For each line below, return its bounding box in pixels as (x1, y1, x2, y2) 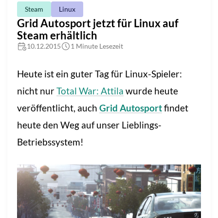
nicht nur (17, 85, 56, 97)
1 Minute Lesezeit (71, 42, 123, 51)
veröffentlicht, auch (17, 102, 99, 114)
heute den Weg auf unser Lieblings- (17, 119, 162, 131)
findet (162, 102, 188, 114)
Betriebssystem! (17, 136, 84, 148)
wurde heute (124, 85, 178, 97)
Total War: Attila (56, 85, 124, 97)
